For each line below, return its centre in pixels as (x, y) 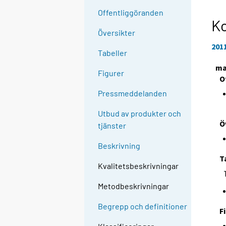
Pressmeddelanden (133, 93)
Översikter (117, 33)
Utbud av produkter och (140, 114)
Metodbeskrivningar (134, 186)
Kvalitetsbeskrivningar (138, 166)
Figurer (111, 73)
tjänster (112, 126)
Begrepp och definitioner (143, 206)
